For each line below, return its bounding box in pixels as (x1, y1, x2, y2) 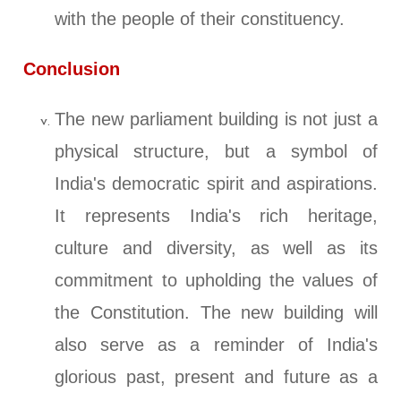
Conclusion (23, 59, 121, 80)
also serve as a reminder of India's (55, 335, 378, 355)
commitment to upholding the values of (55, 270, 378, 291)
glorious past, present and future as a (55, 367, 378, 388)
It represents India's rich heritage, (55, 206, 378, 226)
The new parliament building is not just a (55, 109, 378, 130)
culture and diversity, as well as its (55, 238, 378, 259)
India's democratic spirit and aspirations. (55, 174, 378, 194)
